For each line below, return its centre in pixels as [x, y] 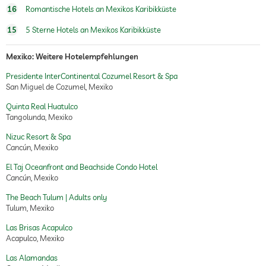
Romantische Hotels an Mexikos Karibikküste [100, 9]
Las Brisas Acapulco [39, 227]
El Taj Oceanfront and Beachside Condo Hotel [82, 167]
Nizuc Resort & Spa [38, 136]
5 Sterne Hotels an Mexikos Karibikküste [92, 29]
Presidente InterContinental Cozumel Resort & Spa [92, 76]
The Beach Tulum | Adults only [56, 197]
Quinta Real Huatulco [42, 106]
